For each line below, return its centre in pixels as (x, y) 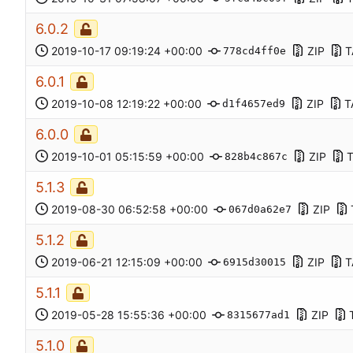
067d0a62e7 (260, 210)
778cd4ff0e (255, 51)
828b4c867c (256, 157)
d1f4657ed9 (254, 104)
